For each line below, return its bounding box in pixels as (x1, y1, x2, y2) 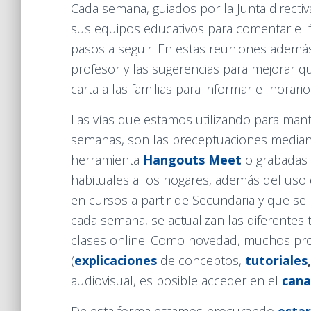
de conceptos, (160, 252, 245, 269)
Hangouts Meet (143, 151, 242, 168)
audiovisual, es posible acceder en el (71, 272, 278, 289)
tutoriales (245, 252, 308, 269)
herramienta (71, 151, 140, 168)
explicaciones (74, 252, 157, 269)
